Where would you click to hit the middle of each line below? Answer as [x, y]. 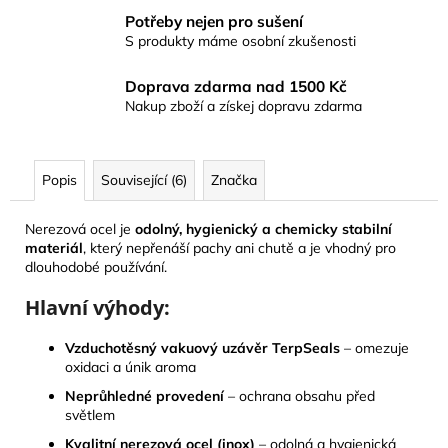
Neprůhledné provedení [144, 396]
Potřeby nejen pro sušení [214, 22]
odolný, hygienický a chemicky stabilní [263, 229]
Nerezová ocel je [80, 229]
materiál [54, 248]
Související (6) [144, 180]
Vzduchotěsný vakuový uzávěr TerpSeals [202, 348]
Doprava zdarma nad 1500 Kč [236, 87]
